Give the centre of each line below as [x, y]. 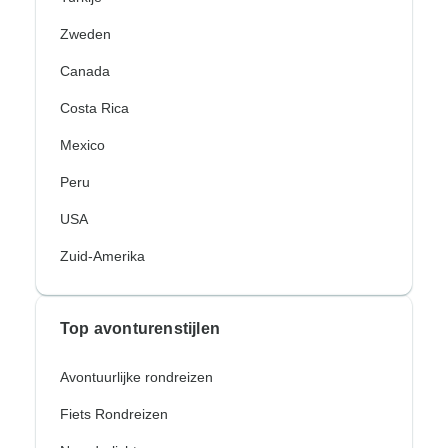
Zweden [85, 34]
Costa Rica [94, 108]
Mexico [82, 145]
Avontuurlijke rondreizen [136, 377]
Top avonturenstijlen [140, 329]
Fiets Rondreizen [114, 414]
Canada [85, 71]
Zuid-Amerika [102, 256]
